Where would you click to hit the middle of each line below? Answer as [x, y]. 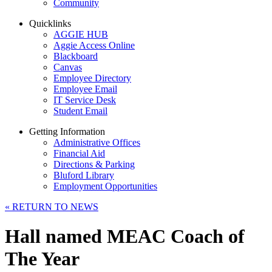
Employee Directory [92, 78]
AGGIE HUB [81, 34]
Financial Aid [79, 153]
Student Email [80, 111]
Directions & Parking [94, 164]
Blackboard [76, 56]
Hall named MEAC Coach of [125, 236]
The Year [42, 259]
